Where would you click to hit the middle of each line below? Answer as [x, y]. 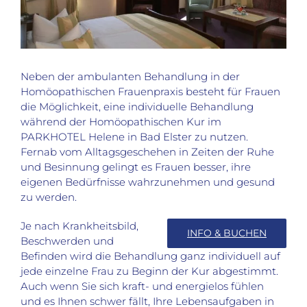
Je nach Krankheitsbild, [79, 226]
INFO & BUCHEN [227, 233]
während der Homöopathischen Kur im [121, 122]
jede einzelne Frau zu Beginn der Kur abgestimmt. [149, 271]
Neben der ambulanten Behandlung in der [130, 77]
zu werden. [49, 197]
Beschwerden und [67, 241]
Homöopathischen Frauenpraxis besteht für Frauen [150, 92]
